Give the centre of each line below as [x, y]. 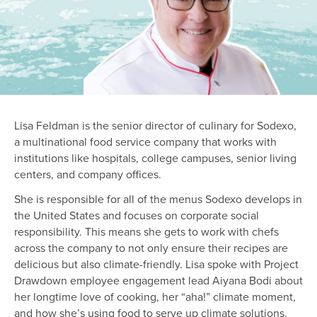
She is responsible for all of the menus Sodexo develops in [158, 198]
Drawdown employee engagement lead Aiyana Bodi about [158, 280]
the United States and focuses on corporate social [137, 215]
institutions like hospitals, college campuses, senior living [155, 157]
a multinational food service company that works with [145, 141]
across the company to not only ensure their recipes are [151, 247]
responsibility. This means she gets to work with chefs [146, 231]
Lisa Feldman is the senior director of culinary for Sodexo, [155, 125]
